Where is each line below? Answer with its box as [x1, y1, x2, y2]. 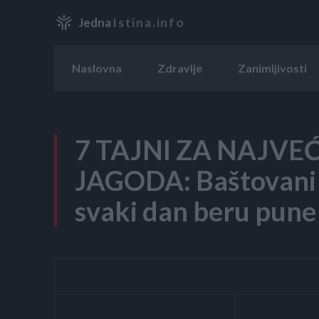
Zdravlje [157, 61, 202, 75]
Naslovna [72, 61, 122, 75]
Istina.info [113, 15, 185, 31]
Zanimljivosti [238, 61, 307, 75]
